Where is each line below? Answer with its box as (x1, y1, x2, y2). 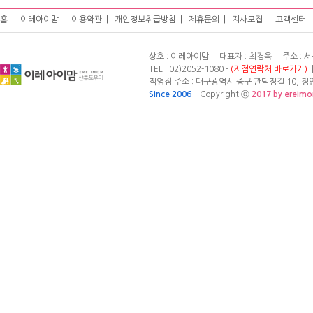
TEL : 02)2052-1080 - (149, 65, 231, 73)
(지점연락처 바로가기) (231, 65, 307, 73)
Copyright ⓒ (191, 90, 252, 99)
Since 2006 (149, 90, 191, 99)
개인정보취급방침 (115, 15, 176, 24)
